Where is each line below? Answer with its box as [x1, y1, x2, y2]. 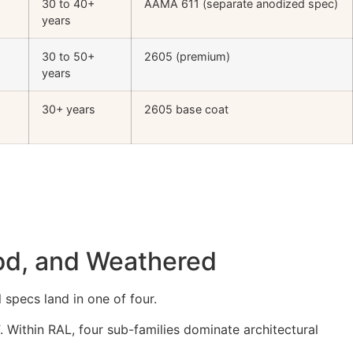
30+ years [42, 102, 95, 117]
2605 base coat [144, 102, 229, 117]
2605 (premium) [144, 50, 230, 64]
